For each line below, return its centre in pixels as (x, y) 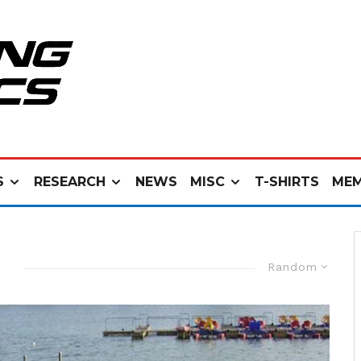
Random (293, 267)
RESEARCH (70, 182)
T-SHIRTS (287, 182)
